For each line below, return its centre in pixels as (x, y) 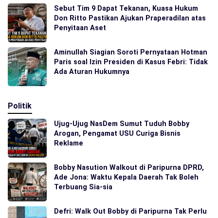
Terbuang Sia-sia (83, 187)
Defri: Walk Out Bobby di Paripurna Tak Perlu (130, 211)
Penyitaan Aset (80, 27)
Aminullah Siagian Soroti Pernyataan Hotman (131, 52)
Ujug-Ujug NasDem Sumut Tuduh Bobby (122, 123)
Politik (20, 106)
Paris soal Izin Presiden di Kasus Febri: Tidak (131, 62)
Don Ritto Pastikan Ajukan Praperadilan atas (130, 18)
